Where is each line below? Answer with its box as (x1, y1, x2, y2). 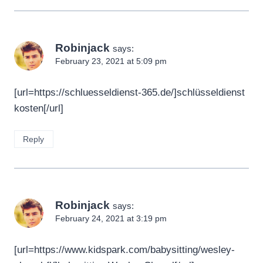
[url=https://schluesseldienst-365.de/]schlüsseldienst (14, 87, 245, 99)
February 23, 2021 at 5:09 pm (55, 57, 167, 66)
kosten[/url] (14, 103, 63, 114)
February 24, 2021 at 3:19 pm (55, 214, 167, 224)
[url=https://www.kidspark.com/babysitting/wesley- (14, 244, 235, 256)
